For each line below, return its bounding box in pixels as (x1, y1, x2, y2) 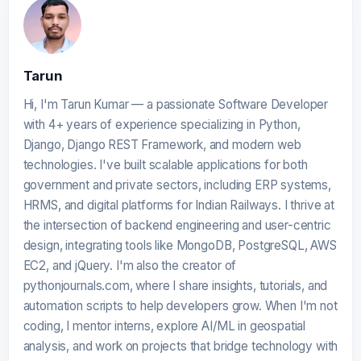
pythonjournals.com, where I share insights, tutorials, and (23, 277, 328, 293)
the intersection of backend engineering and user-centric (23, 217, 331, 233)
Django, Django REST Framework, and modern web (23, 136, 301, 152)
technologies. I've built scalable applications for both (23, 156, 308, 172)
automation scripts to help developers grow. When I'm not (23, 297, 338, 313)
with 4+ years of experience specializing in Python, (23, 116, 301, 132)
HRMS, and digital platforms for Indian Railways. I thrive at (23, 197, 334, 213)
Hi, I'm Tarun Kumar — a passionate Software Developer (23, 96, 329, 112)
